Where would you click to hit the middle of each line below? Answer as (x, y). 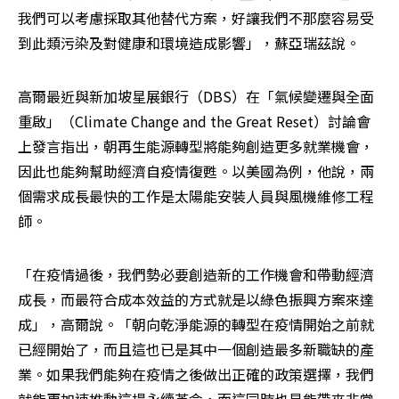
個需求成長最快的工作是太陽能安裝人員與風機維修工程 (196, 195)
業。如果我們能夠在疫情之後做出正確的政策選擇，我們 (196, 374)
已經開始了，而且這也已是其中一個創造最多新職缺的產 (196, 349)
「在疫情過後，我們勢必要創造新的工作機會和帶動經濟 (196, 274)
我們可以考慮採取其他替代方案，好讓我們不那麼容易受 (196, 17)
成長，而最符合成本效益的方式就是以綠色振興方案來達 (196, 299)
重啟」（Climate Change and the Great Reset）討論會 (194, 121)
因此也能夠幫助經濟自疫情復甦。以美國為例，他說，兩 (196, 171)
